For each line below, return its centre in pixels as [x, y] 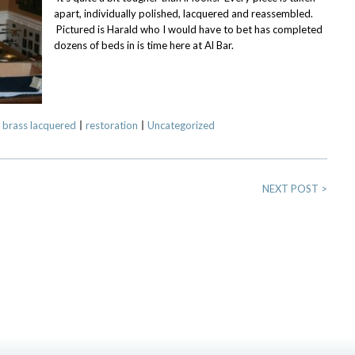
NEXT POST [292, 189]
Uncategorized [181, 125]
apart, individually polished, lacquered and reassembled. [183, 13]
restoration [112, 125]
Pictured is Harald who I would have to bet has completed [188, 29]
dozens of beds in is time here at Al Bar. [144, 45]
